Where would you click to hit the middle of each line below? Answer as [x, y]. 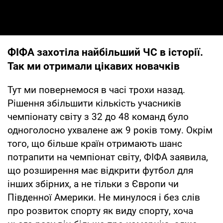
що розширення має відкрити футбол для [100, 170]
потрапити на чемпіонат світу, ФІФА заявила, [108, 157]
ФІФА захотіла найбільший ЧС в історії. [105, 52]
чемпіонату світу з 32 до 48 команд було [98, 116]
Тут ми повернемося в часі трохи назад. [96, 90]
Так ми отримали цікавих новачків [94, 66]
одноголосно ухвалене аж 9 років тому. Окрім [110, 130]
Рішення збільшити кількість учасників [94, 103]
